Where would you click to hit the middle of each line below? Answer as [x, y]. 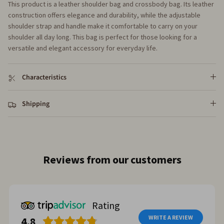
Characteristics [44, 78]
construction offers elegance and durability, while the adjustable [104, 15]
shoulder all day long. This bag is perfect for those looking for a [102, 37]
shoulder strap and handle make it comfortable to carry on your [103, 26]
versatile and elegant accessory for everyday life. [83, 48]
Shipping [36, 104]
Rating [106, 205]
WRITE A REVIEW [171, 217]
